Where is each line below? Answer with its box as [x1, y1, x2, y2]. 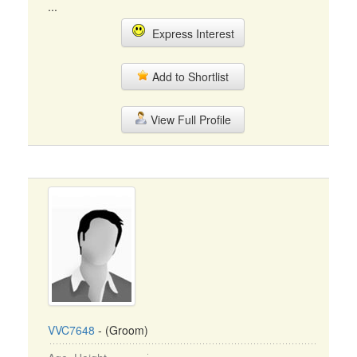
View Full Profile [147, 112, 231, 127]
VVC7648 [48, 322, 95, 338]
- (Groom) [95, 322, 148, 338]
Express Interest [145, 25, 234, 41]
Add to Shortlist [149, 69, 229, 84]
